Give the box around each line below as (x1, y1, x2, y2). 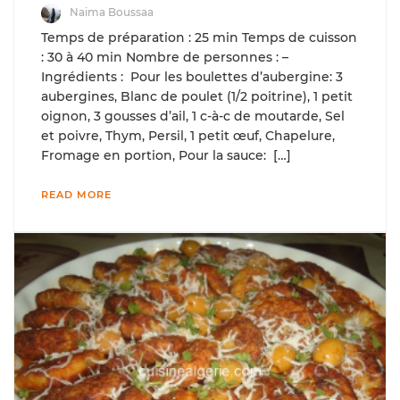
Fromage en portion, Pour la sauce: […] (41, 146, 291, 163)
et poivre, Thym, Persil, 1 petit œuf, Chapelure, (41, 127, 335, 144)
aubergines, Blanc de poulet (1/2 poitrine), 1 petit (41, 87, 353, 104)
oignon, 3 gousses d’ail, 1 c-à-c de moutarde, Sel (41, 107, 345, 124)
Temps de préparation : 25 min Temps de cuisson (41, 29, 357, 46)
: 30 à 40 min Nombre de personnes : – (41, 48, 288, 65)
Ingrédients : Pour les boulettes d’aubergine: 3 (41, 68, 343, 85)
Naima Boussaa (70, 4, 154, 19)
